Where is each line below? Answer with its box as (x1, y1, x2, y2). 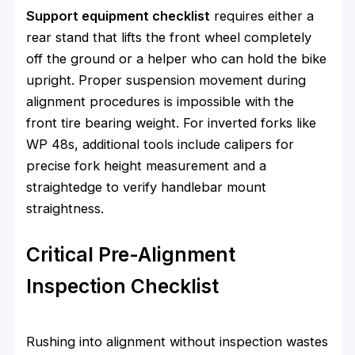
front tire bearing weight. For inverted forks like (26, 114, 317, 131)
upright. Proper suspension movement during (26, 71, 307, 88)
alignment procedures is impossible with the (26, 93, 295, 109)
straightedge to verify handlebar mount (26, 178, 267, 195)
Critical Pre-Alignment (26, 242, 236, 267)
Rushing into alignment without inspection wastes (26, 334, 329, 350)
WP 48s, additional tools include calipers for (26, 136, 295, 152)
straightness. (26, 200, 105, 216)
